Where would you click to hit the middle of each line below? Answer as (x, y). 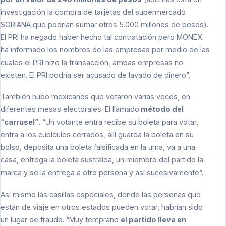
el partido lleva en (153, 219)
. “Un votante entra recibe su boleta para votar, (119, 122)
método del (161, 109)
